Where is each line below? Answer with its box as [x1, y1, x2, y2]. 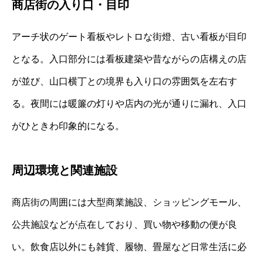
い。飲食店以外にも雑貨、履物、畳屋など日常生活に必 [12, 242, 247, 252]
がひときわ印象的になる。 [12, 121, 124, 131]
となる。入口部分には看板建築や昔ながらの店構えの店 [12, 54, 247, 65]
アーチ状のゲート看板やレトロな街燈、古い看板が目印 [12, 32, 247, 42]
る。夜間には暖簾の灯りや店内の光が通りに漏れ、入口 [12, 99, 247, 109]
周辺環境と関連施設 [12, 164, 117, 177]
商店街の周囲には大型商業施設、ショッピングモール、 [12, 197, 247, 208]
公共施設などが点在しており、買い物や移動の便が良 [12, 220, 237, 230]
